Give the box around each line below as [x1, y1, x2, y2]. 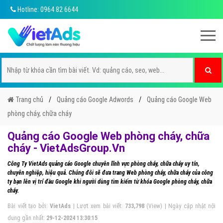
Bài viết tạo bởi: [7, 203, 50, 210]
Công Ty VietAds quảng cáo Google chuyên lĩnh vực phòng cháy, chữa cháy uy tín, [7, 160, 200, 167]
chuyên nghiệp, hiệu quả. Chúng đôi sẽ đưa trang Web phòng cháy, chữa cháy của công [7, 169, 213, 176]
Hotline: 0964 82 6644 [16, 5, 78, 13]
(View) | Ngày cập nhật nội [144, 203, 216, 210]
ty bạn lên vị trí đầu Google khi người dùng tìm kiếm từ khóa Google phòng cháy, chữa [7, 178, 212, 185]
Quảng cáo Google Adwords [57, 96, 133, 104]
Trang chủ [14, 96, 43, 104]
